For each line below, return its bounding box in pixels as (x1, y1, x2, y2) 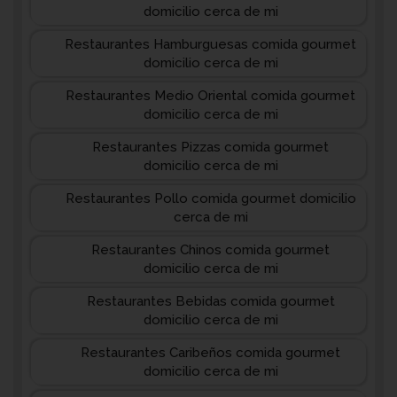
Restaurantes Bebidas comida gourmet (86, 293, 335, 309)
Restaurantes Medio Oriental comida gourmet (66, 88, 355, 104)
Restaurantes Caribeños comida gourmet (81, 345, 340, 361)
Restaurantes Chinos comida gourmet (91, 242, 330, 258)
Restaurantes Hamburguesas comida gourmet (65, 36, 356, 52)
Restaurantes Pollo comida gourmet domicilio (65, 191, 356, 206)
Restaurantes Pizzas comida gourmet (92, 139, 329, 155)
